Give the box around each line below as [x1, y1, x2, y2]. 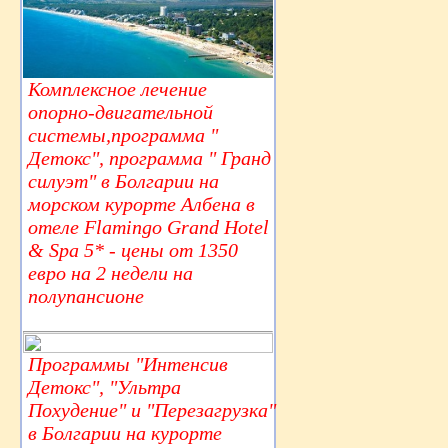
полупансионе [28, 285, 144, 308]
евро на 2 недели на [28, 262, 193, 285]
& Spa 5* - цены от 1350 [28, 239, 238, 262]
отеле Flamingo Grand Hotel [28, 216, 269, 239]
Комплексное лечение [28, 78, 207, 101]
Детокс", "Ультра [28, 376, 181, 399]
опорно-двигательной [28, 101, 213, 124]
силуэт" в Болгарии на [28, 170, 219, 193]
